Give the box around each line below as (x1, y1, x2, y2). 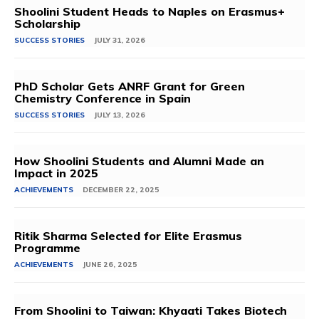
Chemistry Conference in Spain (14, 91, 194, 106)
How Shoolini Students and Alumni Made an (14, 154, 264, 169)
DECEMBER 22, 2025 (83, 185, 159, 195)
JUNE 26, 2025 (83, 260, 137, 270)
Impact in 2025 (14, 166, 98, 181)
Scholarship (14, 16, 84, 31)
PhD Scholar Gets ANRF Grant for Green (14, 79, 245, 94)
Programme (14, 241, 80, 256)
